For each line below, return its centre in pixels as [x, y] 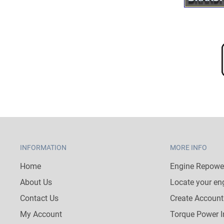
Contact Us [39, 198]
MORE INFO [188, 147]
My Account [41, 214]
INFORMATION [43, 147]
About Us [36, 182]
